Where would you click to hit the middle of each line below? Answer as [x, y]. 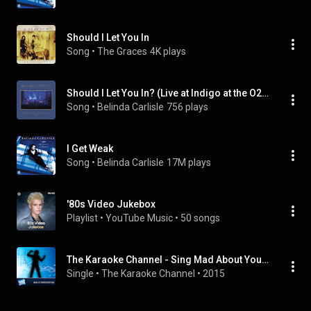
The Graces [122, 51]
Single [80, 274]
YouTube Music [139, 218]
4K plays [168, 51]
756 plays [187, 107]
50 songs [200, 218]
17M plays [189, 162]
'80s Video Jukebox [111, 204]
